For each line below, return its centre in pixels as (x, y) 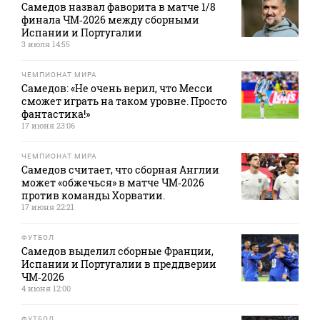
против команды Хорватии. (93, 195)
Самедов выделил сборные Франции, (117, 251)
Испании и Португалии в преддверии (119, 264)
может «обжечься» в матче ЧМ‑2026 (113, 182)
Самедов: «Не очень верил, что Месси (117, 88)
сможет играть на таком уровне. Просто (124, 101)
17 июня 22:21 (48, 207)
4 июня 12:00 (46, 288)
